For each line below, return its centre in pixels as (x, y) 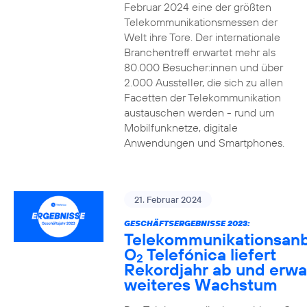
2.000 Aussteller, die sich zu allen (203, 82)
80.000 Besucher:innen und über (203, 67)
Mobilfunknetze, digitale (181, 127)
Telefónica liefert (209, 254)
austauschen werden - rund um (199, 112)
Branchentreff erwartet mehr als (199, 52)
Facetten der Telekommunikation (202, 97)
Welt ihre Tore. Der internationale (202, 37)
